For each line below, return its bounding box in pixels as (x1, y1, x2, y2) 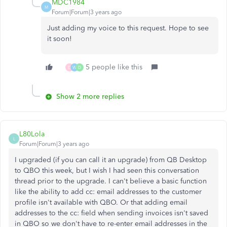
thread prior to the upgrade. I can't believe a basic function (15, 177, 207, 185)
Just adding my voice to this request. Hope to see (47, 24, 209, 32)
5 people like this (86, 63, 142, 71)
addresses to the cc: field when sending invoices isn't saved (15, 209, 208, 217)
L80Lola (19, 130, 45, 138)
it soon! (47, 34, 72, 43)
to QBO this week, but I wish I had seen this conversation (15, 166, 199, 175)
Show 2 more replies (56, 92, 124, 101)
